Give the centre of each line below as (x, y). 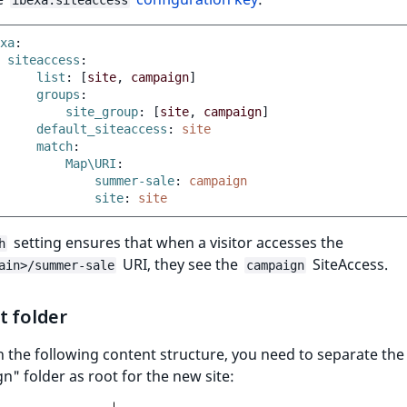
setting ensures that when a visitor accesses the (177, 243)
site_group (102, 112)
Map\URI (91, 164)
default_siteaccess (102, 129)
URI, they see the (180, 264)
